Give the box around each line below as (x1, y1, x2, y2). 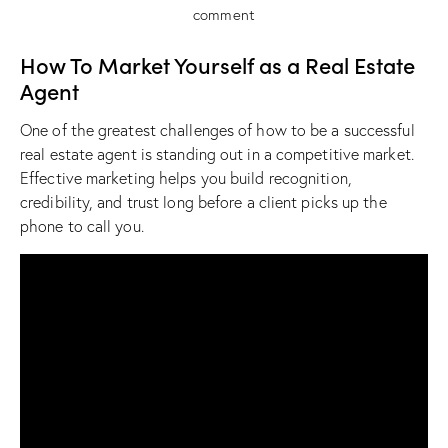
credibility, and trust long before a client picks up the (20, 191, 387, 212)
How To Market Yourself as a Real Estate (20, 48, 415, 80)
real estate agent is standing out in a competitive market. (20, 143, 414, 164)
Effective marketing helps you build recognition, (20, 167, 352, 188)
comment (193, 4, 255, 24)
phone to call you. (20, 215, 144, 236)
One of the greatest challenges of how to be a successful (20, 119, 415, 140)
